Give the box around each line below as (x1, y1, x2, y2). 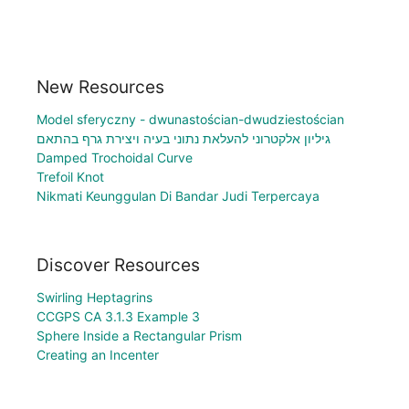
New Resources (37, 75, 164, 98)
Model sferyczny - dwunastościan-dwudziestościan (37, 110, 344, 127)
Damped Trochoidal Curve (37, 149, 193, 165)
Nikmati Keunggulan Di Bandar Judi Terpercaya (37, 187, 320, 204)
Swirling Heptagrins (37, 289, 152, 306)
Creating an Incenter (37, 347, 159, 363)
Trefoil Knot (37, 168, 104, 184)
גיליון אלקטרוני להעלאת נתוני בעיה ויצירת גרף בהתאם (37, 130, 330, 146)
